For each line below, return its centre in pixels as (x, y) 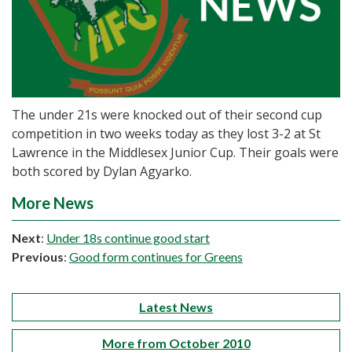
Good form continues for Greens (156, 257)
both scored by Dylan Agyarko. (102, 172)
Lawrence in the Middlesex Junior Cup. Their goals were (175, 153)
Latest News (176, 307)
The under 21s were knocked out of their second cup (167, 115)
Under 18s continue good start (128, 238)
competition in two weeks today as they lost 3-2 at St (166, 134)
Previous (38, 257)
